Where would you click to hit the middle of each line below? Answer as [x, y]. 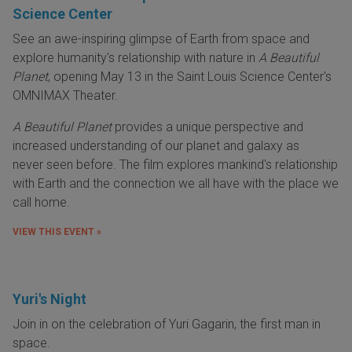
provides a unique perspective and [207, 127]
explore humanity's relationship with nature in [136, 58]
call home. [43, 203]
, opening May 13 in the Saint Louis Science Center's [190, 77]
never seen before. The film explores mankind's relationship [175, 165]
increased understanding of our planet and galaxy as [156, 146]
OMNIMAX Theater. [67, 96]
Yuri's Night [49, 299]
